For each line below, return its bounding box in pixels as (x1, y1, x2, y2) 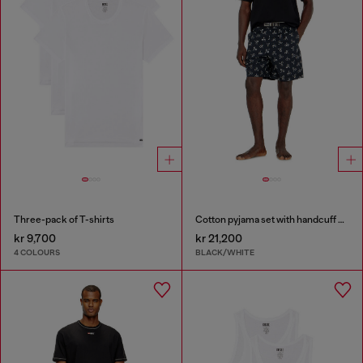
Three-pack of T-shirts (14, 213, 114, 225)
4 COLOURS (14, 247, 60, 258)
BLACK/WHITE (194, 247, 254, 258)
